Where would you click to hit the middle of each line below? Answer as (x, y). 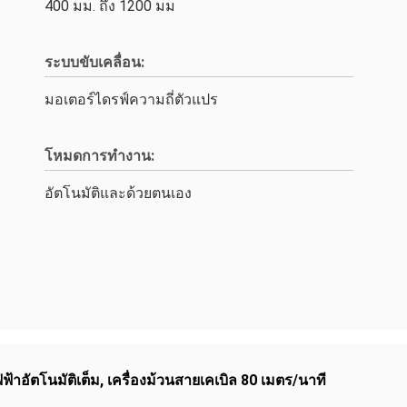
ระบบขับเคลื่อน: (94, 62)
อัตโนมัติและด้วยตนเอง (118, 193)
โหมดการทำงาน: (99, 156)
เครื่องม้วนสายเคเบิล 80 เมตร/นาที (217, 380)
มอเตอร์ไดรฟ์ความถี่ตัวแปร (131, 99)
